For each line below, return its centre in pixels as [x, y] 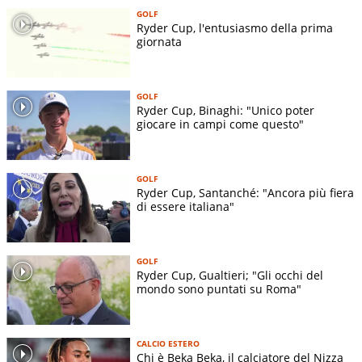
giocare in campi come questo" [220, 124]
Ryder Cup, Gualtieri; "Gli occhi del [230, 275]
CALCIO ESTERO [168, 343]
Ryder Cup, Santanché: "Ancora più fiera [245, 192]
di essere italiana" [185, 206]
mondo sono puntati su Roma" [219, 288]
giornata [159, 41]
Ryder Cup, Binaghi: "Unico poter [225, 110]
